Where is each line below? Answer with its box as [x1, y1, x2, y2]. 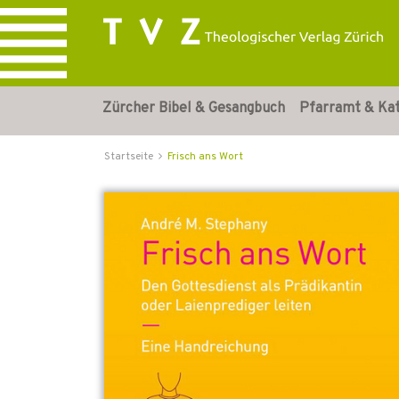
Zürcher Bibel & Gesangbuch [102, 100, 285, 118]
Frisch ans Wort [167, 150, 243, 164]
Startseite [104, 150, 153, 164]
